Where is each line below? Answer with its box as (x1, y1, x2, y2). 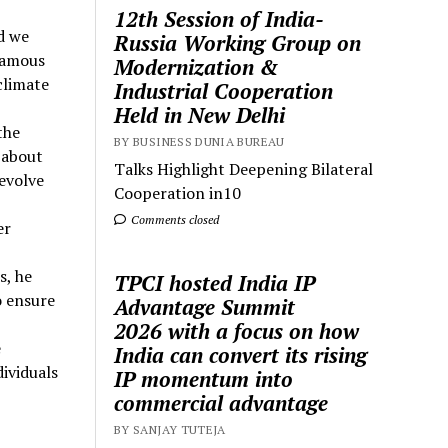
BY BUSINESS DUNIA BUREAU (114, 134, 285, 150)
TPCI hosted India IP (114, 269, 316, 298)
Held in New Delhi (114, 101, 286, 130)
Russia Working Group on (114, 29, 362, 58)
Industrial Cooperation (114, 77, 334, 106)
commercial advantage (114, 389, 329, 418)
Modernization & (114, 53, 280, 82)
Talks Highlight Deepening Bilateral (114, 158, 374, 181)
